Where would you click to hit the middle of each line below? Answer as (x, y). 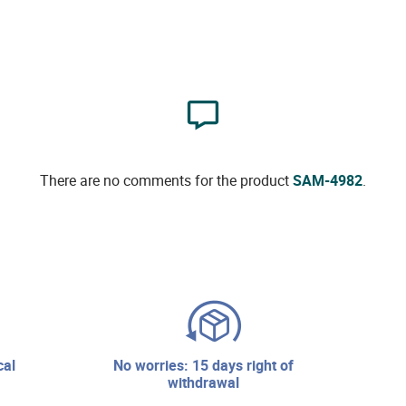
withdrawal (203, 382)
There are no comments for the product (166, 180)
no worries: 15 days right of (118, 365)
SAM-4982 (327, 180)
